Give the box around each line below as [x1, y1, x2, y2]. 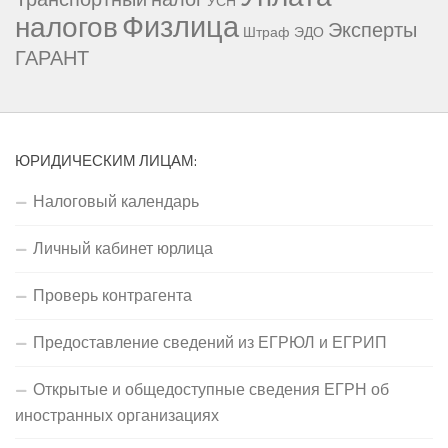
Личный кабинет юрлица [33, 236, 213, 261]
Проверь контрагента [33, 283, 192, 308]
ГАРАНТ [15, 42, 89, 74]
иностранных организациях [15, 403, 219, 428]
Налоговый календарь [33, 189, 199, 214]
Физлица [122, 4, 239, 49]
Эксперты [328, 14, 417, 46]
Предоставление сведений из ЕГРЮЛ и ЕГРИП [33, 330, 387, 355]
